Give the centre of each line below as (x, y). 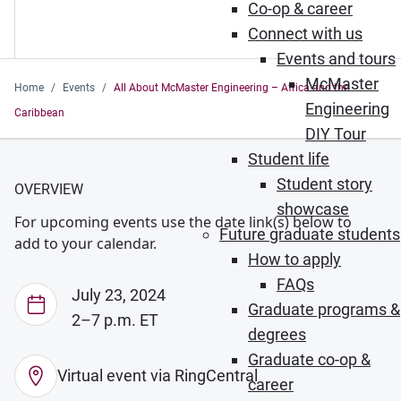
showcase (313, 209)
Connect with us (305, 34)
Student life (289, 159)
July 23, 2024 (119, 295)
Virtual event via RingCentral (158, 375)
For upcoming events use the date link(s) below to (183, 222)
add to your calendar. (85, 243)
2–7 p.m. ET (115, 320)
